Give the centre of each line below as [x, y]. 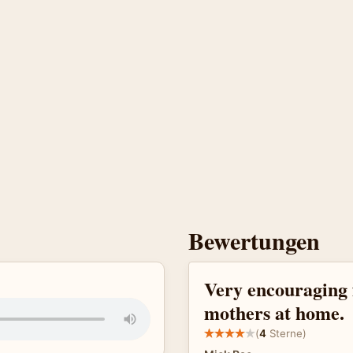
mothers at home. [274, 312]
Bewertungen [254, 240]
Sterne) [286, 333]
